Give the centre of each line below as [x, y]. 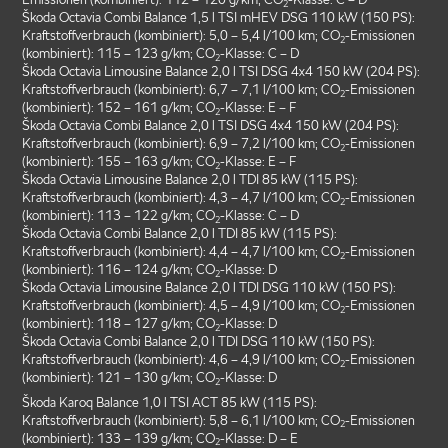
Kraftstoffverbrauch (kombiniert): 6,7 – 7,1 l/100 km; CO [181, 90]
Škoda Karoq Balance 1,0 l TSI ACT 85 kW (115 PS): [170, 402]
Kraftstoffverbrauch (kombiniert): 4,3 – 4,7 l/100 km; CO [181, 198]
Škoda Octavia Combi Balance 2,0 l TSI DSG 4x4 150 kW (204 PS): [211, 126]
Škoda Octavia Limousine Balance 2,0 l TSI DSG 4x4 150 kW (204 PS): [221, 72]
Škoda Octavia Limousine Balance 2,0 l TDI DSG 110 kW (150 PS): [209, 288]
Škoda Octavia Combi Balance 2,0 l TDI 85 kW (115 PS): [180, 234]
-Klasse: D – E [259, 438]
